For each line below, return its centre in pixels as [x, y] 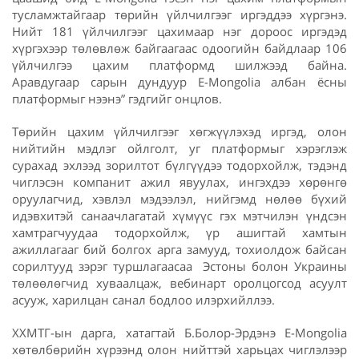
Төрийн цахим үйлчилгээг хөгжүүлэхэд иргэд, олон [179, 131]
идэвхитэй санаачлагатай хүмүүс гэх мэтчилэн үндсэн [179, 215]
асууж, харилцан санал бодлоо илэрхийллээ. [143, 299]
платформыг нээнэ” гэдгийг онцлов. [117, 98]
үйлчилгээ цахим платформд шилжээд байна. [179, 65]
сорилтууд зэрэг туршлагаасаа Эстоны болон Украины [179, 266]
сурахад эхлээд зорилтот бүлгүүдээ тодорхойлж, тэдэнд [179, 165]
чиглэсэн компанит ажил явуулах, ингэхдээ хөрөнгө [179, 182]
